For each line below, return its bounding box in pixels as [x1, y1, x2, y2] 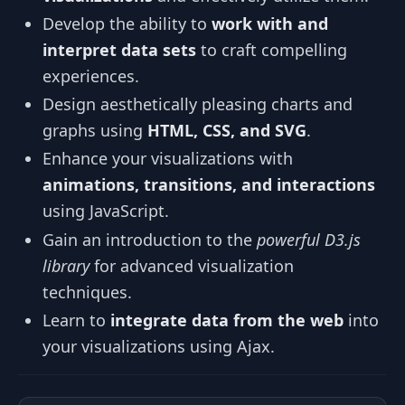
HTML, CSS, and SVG [147, 119, 306, 141]
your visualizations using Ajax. [42, 334, 275, 357]
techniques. [42, 280, 132, 303]
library [42, 254, 89, 277]
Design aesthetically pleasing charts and [42, 93, 353, 115]
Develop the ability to [42, 12, 212, 34]
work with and [212, 12, 328, 34]
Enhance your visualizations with [42, 147, 293, 170]
